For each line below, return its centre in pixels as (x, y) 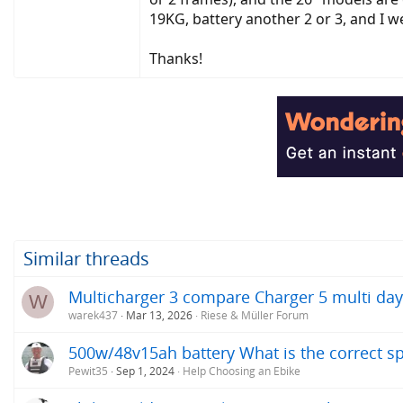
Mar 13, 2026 (159, 315)
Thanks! (176, 58)
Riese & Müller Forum (255, 315)
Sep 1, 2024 (145, 371)
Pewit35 (88, 371)
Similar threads (86, 258)
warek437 (93, 315)
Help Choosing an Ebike (242, 371)
